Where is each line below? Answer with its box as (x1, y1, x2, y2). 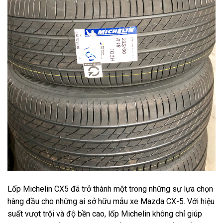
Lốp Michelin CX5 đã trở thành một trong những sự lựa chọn (7, 184, 213, 194)
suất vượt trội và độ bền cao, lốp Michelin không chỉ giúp (7, 209, 202, 219)
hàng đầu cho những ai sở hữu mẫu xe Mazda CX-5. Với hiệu (7, 196, 215, 206)
